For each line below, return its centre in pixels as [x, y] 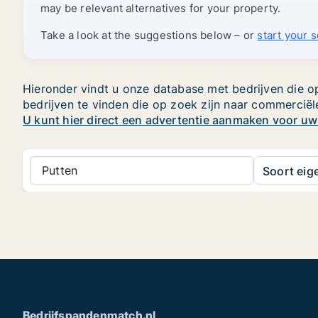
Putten [60, 170]
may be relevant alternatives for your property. [161, 8]
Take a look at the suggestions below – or [149, 35]
